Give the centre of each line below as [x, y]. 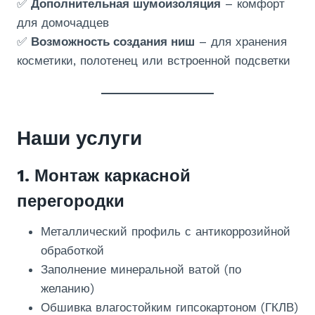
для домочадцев [63, 22]
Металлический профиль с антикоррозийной [166, 231]
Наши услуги [79, 138]
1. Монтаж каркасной [104, 175]
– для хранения [241, 41]
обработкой [72, 250]
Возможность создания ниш [113, 41]
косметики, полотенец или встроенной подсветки [154, 60]
